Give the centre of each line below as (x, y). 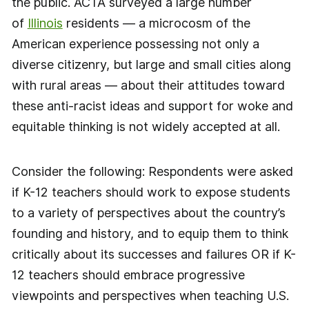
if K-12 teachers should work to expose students (151, 192)
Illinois (45, 23)
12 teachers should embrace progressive (128, 275)
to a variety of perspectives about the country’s (148, 213)
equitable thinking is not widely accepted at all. (146, 126)
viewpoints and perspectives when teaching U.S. (150, 296)
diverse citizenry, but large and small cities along (151, 64)
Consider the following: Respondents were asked (152, 172)
